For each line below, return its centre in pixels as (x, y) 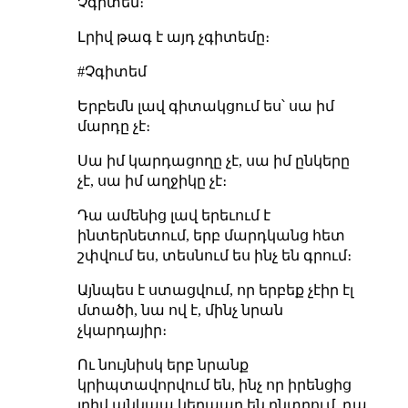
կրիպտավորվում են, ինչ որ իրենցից (214, 384)
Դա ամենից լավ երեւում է (173, 215)
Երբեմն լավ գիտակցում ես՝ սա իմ (205, 106)
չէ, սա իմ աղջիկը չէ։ (152, 180)
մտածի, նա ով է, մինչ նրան (180, 310)
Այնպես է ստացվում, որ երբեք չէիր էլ (215, 290)
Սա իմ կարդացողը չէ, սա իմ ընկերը (213, 160)
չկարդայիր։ (122, 330)
